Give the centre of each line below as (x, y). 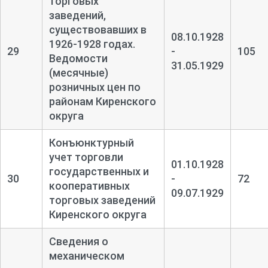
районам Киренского (102, 101)
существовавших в (98, 29)
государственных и (99, 171)
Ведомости (78, 58)
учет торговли (86, 157)
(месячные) (78, 72)
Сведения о (78, 241)
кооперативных (89, 185)
